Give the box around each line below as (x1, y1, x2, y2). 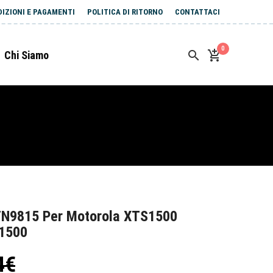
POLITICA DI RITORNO (87, 7, 163, 16)
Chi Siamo (4, 49, 49, 62)
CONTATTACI (175, 7, 220, 16)
